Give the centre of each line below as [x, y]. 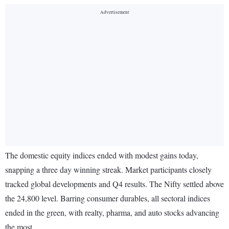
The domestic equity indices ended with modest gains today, [102, 155]
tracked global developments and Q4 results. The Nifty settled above [114, 184]
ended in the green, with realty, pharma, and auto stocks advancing [112, 213]
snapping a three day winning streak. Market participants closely [108, 170]
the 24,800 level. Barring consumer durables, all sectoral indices [108, 198]
